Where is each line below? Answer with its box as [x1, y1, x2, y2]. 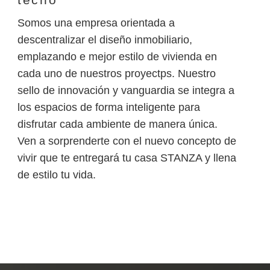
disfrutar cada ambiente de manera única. [17, 118, 218, 130]
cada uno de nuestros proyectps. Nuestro [17, 67, 216, 80]
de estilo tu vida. [17, 168, 96, 181]
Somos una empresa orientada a [17, 16, 175, 29]
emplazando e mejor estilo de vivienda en [17, 50, 217, 63]
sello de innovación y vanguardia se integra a [17, 84, 234, 96]
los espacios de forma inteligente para [17, 101, 200, 113]
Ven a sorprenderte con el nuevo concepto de [17, 134, 236, 147]
